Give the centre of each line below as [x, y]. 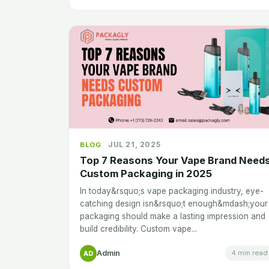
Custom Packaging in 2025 [146, 173]
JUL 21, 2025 [134, 144]
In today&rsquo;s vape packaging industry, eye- [172, 191]
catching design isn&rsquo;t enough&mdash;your [174, 203]
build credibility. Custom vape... [138, 228]
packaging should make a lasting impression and [173, 216]
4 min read [249, 253]
